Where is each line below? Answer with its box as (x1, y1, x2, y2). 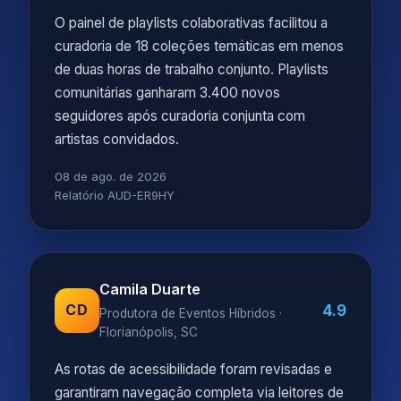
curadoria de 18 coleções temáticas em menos (55, 38, 344, 55)
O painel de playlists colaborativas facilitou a (55, 14, 328, 31)
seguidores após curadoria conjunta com (55, 107, 305, 124)
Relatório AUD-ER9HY (55, 188, 175, 202)
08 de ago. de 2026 (55, 169, 166, 183)
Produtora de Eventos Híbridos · (99, 306, 282, 320)
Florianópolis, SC (99, 325, 198, 339)
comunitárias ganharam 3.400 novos (55, 84, 280, 101)
